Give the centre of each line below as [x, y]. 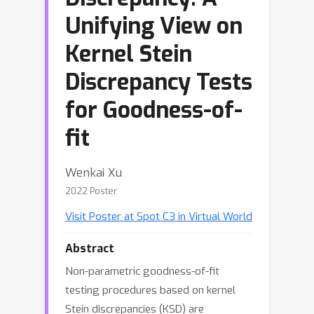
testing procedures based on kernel [150, 290]
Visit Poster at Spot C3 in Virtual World [159, 217]
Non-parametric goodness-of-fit [142, 271]
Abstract [90, 248]
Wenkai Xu [94, 172]
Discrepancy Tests [159, 82]
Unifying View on [154, 26]
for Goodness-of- [154, 110]
